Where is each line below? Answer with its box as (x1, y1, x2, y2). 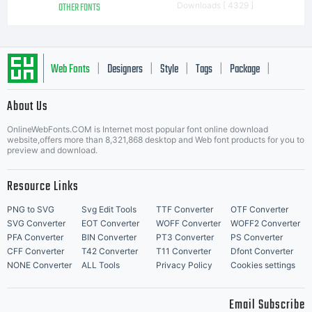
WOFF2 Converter (231, 218, 300, 228)
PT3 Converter (156, 232, 214, 242)
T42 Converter (81, 246, 138, 256)
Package (230, 61, 260, 79)
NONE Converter (7, 260, 72, 270)
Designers (107, 61, 143, 79)
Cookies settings (231, 260, 295, 270)
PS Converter (231, 232, 283, 242)
